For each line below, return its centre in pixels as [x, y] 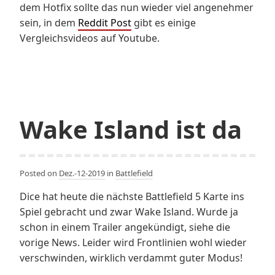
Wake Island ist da [131, 129]
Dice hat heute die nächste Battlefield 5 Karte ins [132, 196]
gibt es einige [164, 22]
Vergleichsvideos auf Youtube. [90, 38]
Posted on [39, 173]
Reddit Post [105, 22]
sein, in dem [49, 22]
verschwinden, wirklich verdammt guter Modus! [131, 258]
